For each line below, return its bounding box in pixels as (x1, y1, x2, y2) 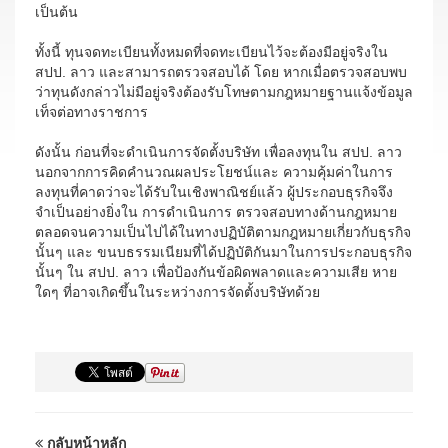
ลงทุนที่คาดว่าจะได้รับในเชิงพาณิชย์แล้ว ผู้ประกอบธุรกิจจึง (35, 184, 393, 200)
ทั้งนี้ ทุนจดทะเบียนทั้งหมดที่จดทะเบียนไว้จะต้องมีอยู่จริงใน (35, 44, 388, 60)
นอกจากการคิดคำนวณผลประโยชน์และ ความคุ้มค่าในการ (35, 164, 393, 180)
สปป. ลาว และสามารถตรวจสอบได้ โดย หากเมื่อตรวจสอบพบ (35, 64, 407, 80)
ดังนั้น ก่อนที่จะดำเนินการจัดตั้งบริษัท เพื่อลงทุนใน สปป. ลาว (35, 144, 402, 160)
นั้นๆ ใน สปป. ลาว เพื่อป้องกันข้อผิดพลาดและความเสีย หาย (35, 264, 397, 280)
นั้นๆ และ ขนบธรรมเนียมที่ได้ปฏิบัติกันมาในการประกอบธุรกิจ (35, 244, 412, 260)
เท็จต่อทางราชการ (35, 104, 148, 120)
